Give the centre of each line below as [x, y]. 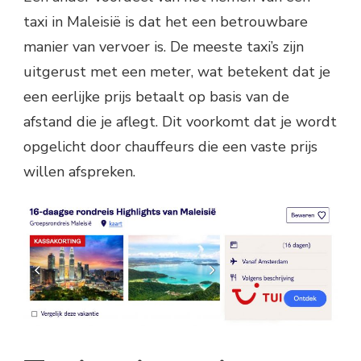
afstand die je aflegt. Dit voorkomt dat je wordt [180, 122]
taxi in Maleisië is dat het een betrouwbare [166, 22]
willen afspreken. [79, 172]
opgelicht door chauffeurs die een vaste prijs [170, 147]
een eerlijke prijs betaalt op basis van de [156, 97]
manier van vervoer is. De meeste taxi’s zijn [164, 47]
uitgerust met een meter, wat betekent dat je [177, 72]
